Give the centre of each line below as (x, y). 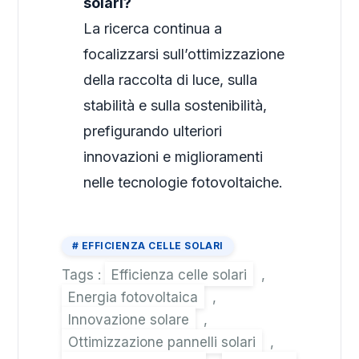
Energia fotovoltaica (133, 298)
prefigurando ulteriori (153, 131)
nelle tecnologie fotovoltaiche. (184, 183)
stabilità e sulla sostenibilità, (175, 106)
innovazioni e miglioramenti (173, 157)
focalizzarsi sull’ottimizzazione (184, 54)
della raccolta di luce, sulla (171, 80)
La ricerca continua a (153, 29)
